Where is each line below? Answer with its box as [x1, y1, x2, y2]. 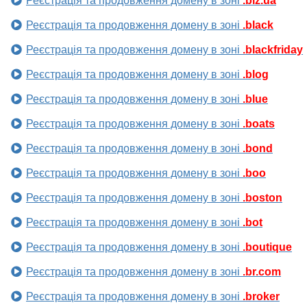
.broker [243, 291, 280, 303]
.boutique [243, 241, 292, 254]
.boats [243, 118, 275, 130]
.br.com [243, 266, 281, 278]
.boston [243, 192, 282, 204]
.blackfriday [243, 44, 303, 56]
